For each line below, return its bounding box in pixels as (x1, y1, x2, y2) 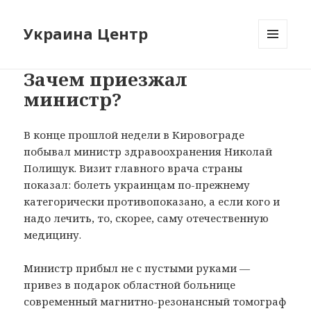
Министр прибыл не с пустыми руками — (24, 260, 251, 275)
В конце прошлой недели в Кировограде (24, 127, 245, 142)
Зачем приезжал (24, 66, 188, 92)
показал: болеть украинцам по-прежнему (24, 177, 251, 192)
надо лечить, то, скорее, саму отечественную (24, 210, 269, 225)
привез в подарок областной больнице (24, 277, 236, 292)
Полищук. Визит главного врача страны (24, 160, 243, 175)
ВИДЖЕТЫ (258, 72, 305, 84)
